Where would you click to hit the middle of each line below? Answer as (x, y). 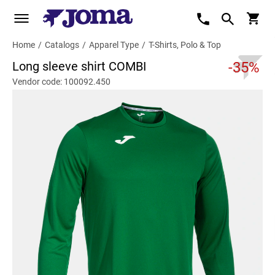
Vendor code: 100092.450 (61, 82)
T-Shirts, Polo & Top (185, 45)
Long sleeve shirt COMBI (79, 66)
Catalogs (62, 45)
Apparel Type (114, 45)
